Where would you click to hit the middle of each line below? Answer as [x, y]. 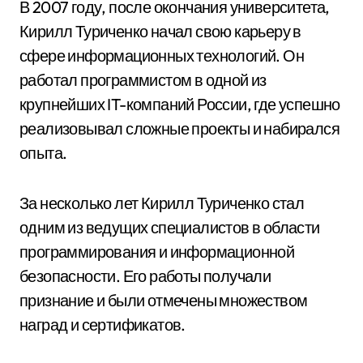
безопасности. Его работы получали [145, 276]
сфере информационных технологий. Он [162, 56]
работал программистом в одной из [143, 80]
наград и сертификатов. [102, 325]
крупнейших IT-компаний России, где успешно [180, 104]
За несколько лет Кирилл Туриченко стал [162, 203]
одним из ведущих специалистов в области [170, 227]
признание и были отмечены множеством [164, 300]
